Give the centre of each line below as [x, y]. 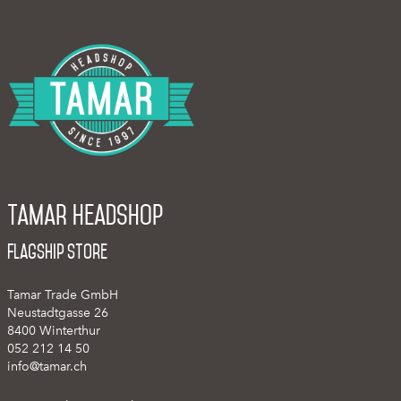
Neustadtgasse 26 [58, 312]
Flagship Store [57, 252]
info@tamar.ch [47, 366]
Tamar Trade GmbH [63, 294]
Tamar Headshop [85, 215]
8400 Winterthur [54, 330]
